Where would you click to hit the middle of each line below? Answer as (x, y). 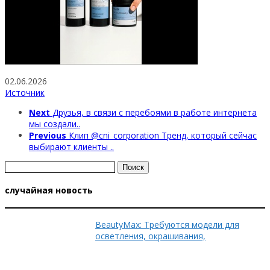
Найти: (18, 166)
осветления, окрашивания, (150, 236)
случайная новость (49, 190)
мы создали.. (55, 124)
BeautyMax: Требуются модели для (167, 224)
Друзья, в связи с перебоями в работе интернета (155, 112)
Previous (48, 135)
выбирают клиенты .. (71, 146)
